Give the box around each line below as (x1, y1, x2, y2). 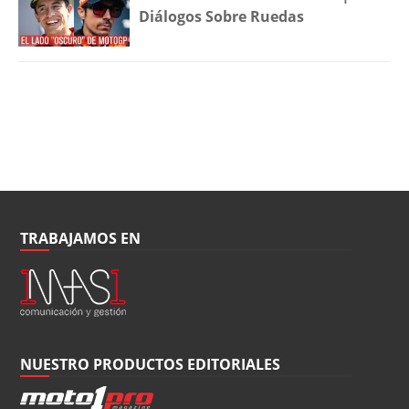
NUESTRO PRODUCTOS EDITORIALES (20, 354, 281, 375)
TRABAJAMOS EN (20, 228, 142, 249)
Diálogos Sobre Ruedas (139, 5, 305, 26)
